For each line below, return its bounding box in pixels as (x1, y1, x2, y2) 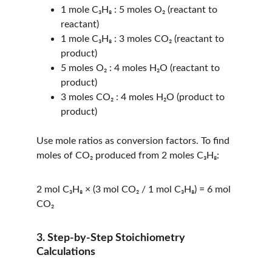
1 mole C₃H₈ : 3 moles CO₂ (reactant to (61, 34, 226, 44)
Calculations (36, 246, 95, 257)
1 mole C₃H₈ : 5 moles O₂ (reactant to (61, 5, 220, 15)
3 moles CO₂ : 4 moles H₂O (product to (61, 92, 227, 102)
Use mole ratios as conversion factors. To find (36, 136, 232, 146)
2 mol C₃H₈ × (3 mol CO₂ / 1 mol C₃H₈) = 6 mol (36, 185, 233, 194)
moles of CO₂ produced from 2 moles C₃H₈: (36, 151, 219, 160)
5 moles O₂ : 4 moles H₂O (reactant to (61, 63, 222, 73)
